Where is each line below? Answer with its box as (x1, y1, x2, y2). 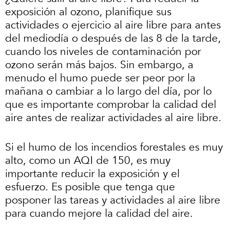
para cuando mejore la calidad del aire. (5, 206, 196, 221)
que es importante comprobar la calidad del (5, 97, 216, 112)
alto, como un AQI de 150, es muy (5, 153, 170, 168)
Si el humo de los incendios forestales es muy (5, 139, 223, 155)
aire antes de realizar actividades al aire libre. (5, 110, 221, 126)
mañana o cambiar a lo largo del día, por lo (5, 84, 212, 99)
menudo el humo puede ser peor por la (5, 71, 195, 86)
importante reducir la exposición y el (5, 166, 180, 181)
